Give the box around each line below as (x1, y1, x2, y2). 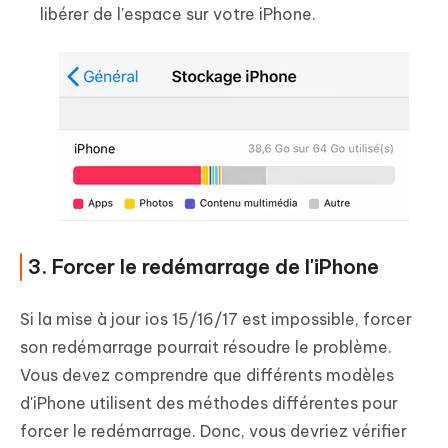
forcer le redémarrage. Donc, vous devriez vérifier (20, 420, 407, 441)
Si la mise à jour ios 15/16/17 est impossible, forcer (20, 308, 412, 329)
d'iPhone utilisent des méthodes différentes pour (20, 392, 398, 413)
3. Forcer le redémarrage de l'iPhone (28, 253, 379, 279)
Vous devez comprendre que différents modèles (20, 364, 394, 385)
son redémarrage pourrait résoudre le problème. (20, 336, 392, 357)
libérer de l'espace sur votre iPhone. (40, 3, 316, 24)
